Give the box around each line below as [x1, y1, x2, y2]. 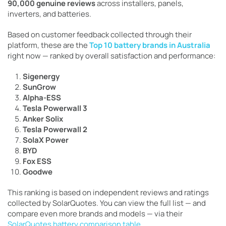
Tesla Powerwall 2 [23, 124, 87, 135]
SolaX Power [23, 135, 69, 146]
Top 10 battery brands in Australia [89, 40, 210, 51]
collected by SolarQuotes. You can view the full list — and [8, 198, 206, 209]
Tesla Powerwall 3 [23, 103, 87, 114]
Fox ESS [23, 156, 51, 167]
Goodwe [23, 166, 52, 178]
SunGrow [23, 82, 56, 93]
